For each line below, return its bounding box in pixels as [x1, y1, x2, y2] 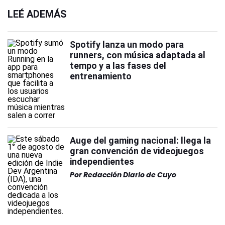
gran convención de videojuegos [70, 146, 204, 156]
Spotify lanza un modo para [70, 39, 184, 50]
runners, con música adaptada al [70, 50, 205, 60]
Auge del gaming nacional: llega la [70, 135, 211, 146]
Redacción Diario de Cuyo [83, 170, 176, 180]
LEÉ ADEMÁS [8, 8, 67, 20]
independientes [70, 156, 134, 167]
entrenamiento [70, 71, 132, 81]
